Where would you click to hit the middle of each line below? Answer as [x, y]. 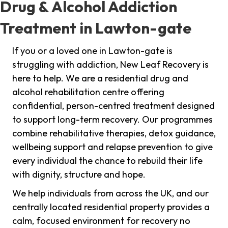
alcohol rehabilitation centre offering [88, 92]
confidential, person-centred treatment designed [113, 106]
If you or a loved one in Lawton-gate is [92, 51]
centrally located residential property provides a [111, 207]
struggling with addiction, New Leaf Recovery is [110, 65]
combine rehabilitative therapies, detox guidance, [114, 133]
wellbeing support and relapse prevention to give [112, 147]
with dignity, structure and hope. [79, 175]
